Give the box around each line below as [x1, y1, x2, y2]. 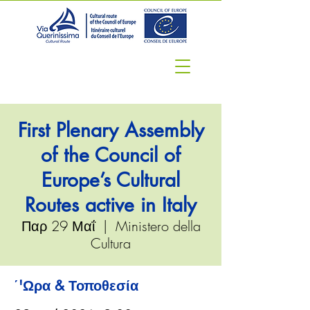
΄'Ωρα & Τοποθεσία [14, 277, 138, 295]
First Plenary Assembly [17, 118, 204, 143]
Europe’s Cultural [42, 167, 180, 192]
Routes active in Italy [25, 192, 197, 217]
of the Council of [41, 143, 181, 167]
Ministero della [115, 217, 201, 235]
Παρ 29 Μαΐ [21, 217, 95, 235]
